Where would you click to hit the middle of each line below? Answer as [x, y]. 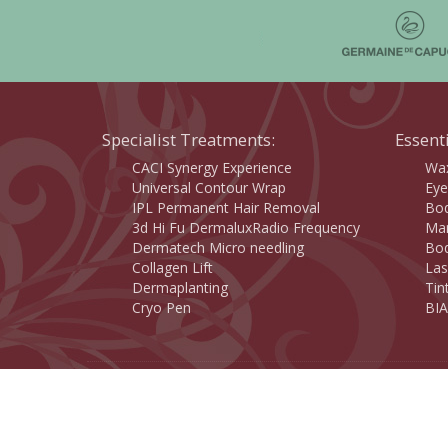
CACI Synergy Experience [212, 167]
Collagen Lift [172, 267]
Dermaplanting [180, 287]
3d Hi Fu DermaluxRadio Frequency [246, 227]
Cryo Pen [161, 307]
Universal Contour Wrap [209, 187]
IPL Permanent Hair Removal [226, 207]
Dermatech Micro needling [218, 247]
